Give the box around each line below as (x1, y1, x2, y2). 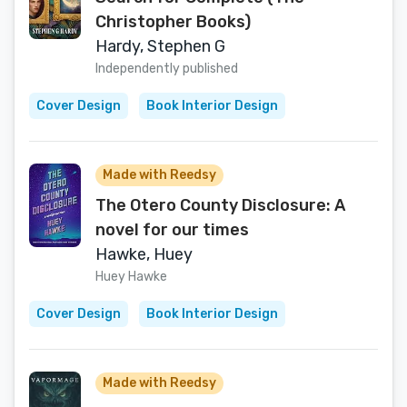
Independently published (95, 61, 238, 76)
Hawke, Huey (95, 244, 193, 264)
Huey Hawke (95, 269, 167, 284)
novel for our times (95, 220, 249, 240)
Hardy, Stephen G (95, 36, 225, 56)
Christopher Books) (95, 12, 251, 32)
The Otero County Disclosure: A (95, 195, 345, 215)
